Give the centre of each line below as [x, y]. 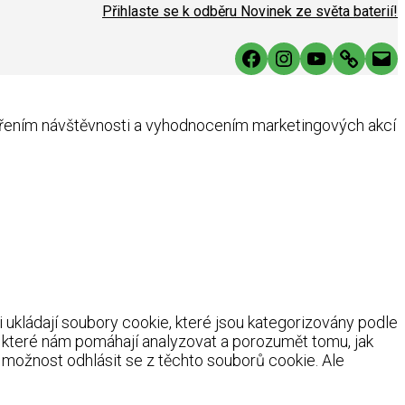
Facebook [287, 57]
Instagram [322, 57]
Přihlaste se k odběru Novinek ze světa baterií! [250, 11]
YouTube [347, 57]
